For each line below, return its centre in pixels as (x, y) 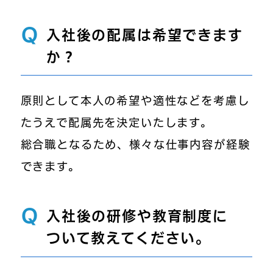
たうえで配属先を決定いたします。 (117, 123)
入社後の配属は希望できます (144, 35)
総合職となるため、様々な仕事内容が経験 (135, 145)
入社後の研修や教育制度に (137, 216)
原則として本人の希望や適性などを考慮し (135, 101)
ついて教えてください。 (129, 238)
